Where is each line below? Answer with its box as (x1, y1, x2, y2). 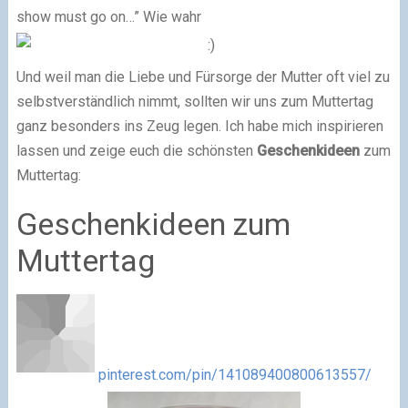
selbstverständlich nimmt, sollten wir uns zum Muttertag (15, 93, 373, 111)
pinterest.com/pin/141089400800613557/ (97, 366, 372, 384)
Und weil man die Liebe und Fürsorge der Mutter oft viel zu (15, 68, 390, 87)
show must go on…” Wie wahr (15, 7, 201, 25)
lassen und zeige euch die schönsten (15, 142, 257, 160)
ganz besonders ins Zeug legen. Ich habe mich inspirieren (15, 117, 383, 136)
